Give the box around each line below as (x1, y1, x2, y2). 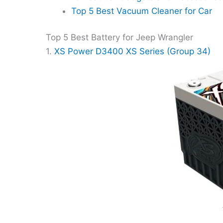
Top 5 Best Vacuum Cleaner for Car (71, 5, 212, 16)
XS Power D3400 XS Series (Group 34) (54, 46, 211, 57)
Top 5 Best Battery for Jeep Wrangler (46, 32, 193, 43)
